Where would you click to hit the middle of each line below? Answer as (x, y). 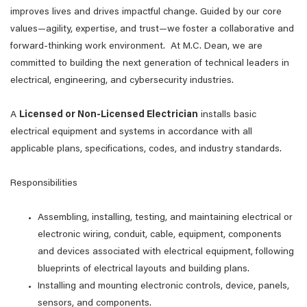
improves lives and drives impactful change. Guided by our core (146, 12)
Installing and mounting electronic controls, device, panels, (163, 286)
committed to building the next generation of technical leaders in (150, 64)
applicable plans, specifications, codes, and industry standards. (146, 149)
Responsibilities (44, 184)
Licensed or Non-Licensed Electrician (109, 115)
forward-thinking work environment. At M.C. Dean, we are (136, 47)
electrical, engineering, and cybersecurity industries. (123, 81)
